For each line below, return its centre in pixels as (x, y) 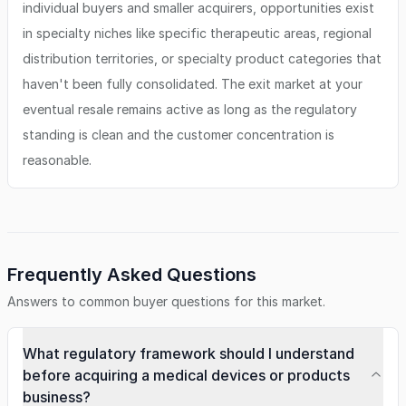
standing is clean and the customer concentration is (179, 135)
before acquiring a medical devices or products (186, 375)
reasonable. (57, 160)
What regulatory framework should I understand (188, 353)
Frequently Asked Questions (132, 275)
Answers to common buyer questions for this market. (166, 301)
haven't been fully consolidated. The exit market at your (193, 84)
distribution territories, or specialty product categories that (202, 58)
